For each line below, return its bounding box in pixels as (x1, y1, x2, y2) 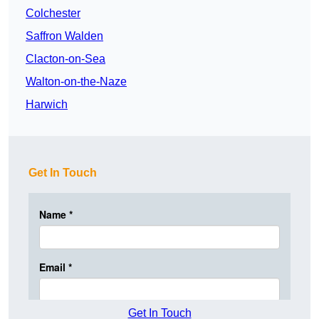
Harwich (26, 98, 68, 111)
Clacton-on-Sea (26, 53, 105, 66)
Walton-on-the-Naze (26, 75, 127, 88)
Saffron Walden (26, 30, 103, 43)
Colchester (26, 7, 80, 20)
